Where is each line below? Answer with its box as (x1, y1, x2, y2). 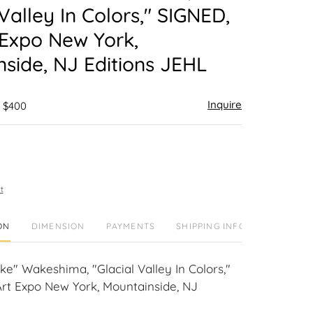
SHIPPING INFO (176, 221, 246, 231)
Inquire (208, 98, 242, 111)
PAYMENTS (105, 221, 156, 231)
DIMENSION (31, 221, 85, 231)
